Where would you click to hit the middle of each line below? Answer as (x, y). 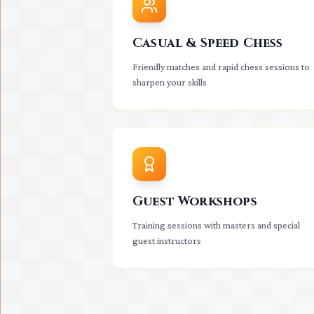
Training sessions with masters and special (216, 225)
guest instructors (167, 240)
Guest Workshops (195, 202)
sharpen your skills (170, 82)
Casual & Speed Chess (208, 43)
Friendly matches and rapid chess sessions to (221, 67)
